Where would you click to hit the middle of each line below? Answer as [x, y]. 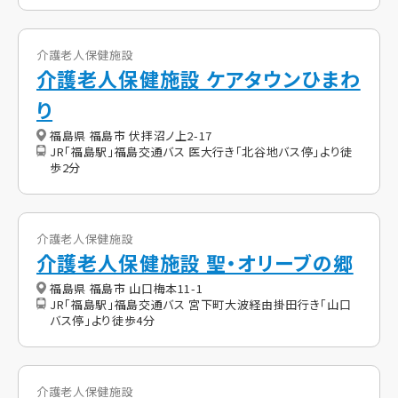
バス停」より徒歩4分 [103, 321]
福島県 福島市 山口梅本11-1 [127, 289]
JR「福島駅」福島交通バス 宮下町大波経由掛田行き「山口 [201, 305]
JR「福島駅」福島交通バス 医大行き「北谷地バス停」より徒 [201, 152]
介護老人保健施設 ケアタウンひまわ [199, 79]
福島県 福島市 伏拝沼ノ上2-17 [131, 136]
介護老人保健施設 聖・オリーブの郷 [195, 263]
